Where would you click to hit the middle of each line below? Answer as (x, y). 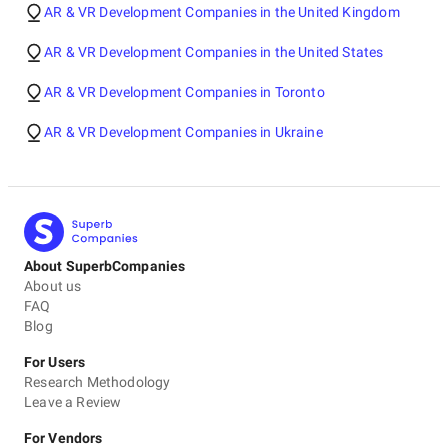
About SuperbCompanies (105, 266)
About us (53, 286)
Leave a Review (73, 402)
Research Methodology (97, 382)
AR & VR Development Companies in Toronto (184, 92)
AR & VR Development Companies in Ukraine (183, 132)
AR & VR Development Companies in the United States (214, 52)
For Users (54, 362)
